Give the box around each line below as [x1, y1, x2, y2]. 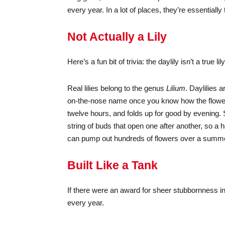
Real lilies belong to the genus [67, 83, 167, 92]
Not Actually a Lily [67, 30, 167, 43]
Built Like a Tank [67, 158, 158, 172]
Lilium [166, 83, 186, 92]
